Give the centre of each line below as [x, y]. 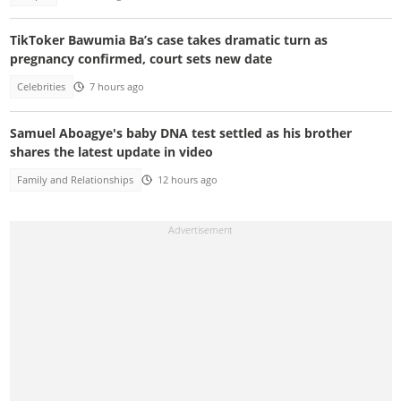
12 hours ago [187, 179]
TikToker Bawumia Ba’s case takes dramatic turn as [168, 40]
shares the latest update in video [111, 151]
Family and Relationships [76, 179]
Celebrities [42, 87]
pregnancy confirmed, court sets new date [141, 59]
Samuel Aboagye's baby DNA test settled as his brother [180, 132]
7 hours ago [116, 87]
